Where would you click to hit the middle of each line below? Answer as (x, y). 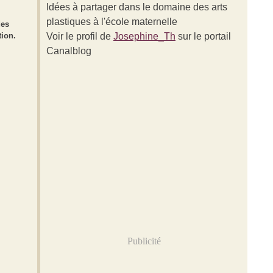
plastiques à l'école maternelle (112, 22)
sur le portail (203, 36)
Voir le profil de (80, 36)
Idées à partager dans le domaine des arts (137, 7)
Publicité (144, 241)
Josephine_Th (144, 36)
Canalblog (69, 51)
